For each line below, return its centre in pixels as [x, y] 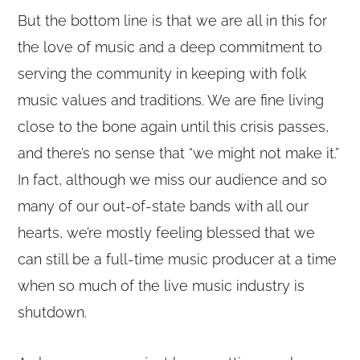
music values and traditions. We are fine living [171, 100]
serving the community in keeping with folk [162, 74]
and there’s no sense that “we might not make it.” [179, 153]
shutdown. [53, 313]
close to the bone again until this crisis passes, [174, 127]
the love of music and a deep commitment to [170, 47]
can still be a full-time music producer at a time [178, 260]
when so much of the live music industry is [162, 286]
